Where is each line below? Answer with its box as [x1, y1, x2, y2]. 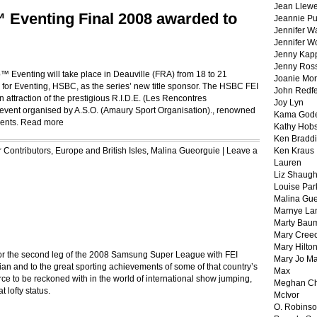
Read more [21, 117, 64, 127]
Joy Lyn [274, 98, 304, 108]
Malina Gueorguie [151, 146, 220, 156]
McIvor [274, 290, 299, 300]
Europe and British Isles [55, 146, 146, 156]
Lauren [274, 158, 301, 168]
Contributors [4, 146, 51, 156]
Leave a [226, 146, 258, 156]
